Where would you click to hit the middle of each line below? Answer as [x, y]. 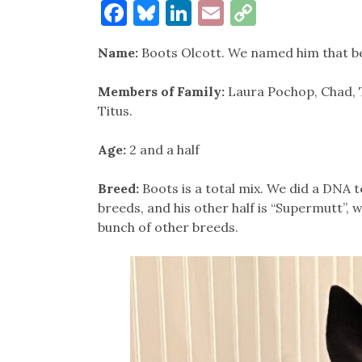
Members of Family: [162, 92]
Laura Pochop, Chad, [291, 92]
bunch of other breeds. [169, 227]
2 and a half [164, 150]
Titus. [115, 111]
